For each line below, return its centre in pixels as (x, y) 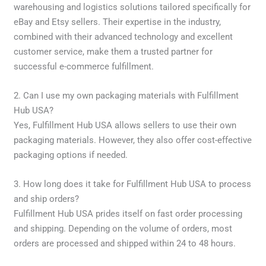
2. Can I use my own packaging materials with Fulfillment (126, 95)
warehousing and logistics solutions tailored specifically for (132, 7)
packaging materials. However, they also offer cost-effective (133, 140)
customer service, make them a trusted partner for (113, 51)
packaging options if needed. (71, 155)
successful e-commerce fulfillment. (84, 66)
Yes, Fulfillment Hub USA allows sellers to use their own (125, 125)
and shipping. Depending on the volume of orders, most (123, 228)
